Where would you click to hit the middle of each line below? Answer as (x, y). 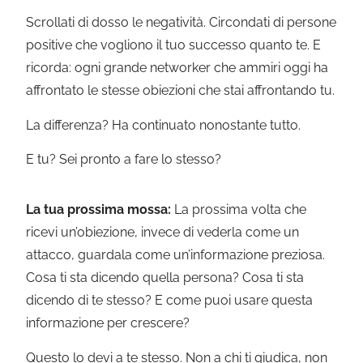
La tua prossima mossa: (99, 210)
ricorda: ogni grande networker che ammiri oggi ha (177, 68)
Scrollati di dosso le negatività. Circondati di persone (181, 23)
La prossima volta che (239, 210)
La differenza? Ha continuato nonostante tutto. (164, 125)
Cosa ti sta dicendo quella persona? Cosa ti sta (165, 278)
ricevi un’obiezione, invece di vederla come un (163, 233)
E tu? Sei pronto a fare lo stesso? (124, 159)
